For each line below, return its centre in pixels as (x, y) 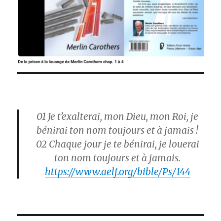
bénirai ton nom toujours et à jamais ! (117, 130)
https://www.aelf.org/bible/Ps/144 (117, 172)
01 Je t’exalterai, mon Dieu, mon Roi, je (117, 117)
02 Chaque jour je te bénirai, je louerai (117, 144)
